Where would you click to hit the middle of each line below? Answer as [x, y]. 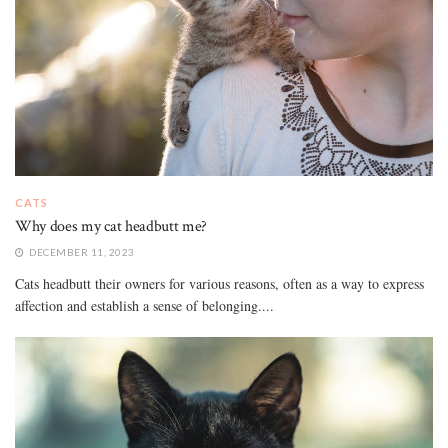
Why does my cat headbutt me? [111, 226]
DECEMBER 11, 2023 [80, 251]
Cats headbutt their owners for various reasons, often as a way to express [219, 283]
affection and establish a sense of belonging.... [144, 305]
